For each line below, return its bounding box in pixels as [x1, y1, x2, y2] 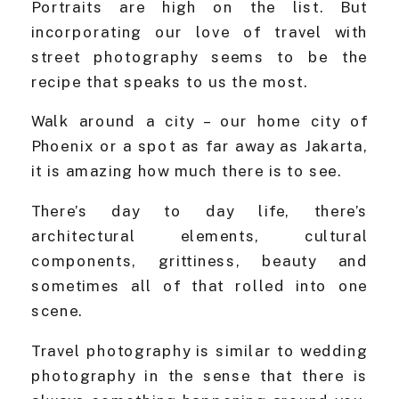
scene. [31, 302, 84, 321]
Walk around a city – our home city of [31, 112, 368, 131]
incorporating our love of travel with [31, 23, 368, 41]
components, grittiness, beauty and [31, 252, 368, 271]
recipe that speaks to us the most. [31, 73, 309, 91]
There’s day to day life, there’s [31, 202, 368, 221]
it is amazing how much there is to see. [31, 162, 343, 181]
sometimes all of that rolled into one [31, 277, 368, 296]
